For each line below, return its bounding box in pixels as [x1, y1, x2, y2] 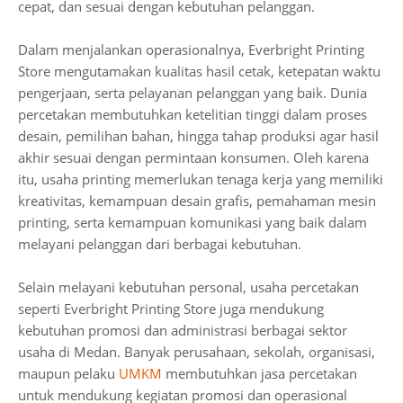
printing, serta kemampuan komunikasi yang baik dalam [18, 213, 367, 231]
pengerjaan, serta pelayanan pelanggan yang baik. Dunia [18, 84, 367, 102]
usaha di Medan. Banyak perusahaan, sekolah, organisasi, [18, 343, 375, 361]
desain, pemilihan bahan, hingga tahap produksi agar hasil [18, 127, 379, 145]
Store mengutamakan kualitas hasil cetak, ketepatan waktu [18, 62, 381, 80]
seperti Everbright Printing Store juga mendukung [18, 300, 324, 318]
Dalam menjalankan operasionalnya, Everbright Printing [18, 40, 364, 58]
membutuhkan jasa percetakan [162, 364, 357, 382]
